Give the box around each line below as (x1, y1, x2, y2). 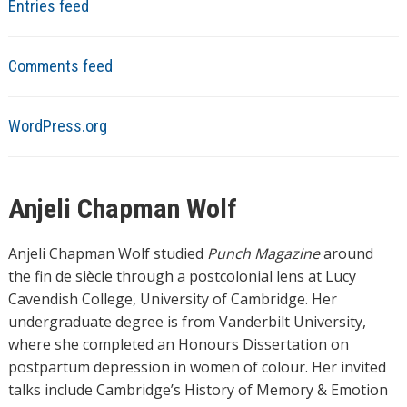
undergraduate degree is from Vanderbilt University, (7, 312, 366, 332)
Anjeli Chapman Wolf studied (7, 243, 207, 263)
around (319, 243, 373, 263)
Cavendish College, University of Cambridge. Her (7, 289, 337, 309)
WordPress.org (7, 116, 107, 135)
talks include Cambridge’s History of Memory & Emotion (7, 380, 388, 400)
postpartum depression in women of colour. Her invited (7, 357, 386, 377)
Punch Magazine (206, 243, 320, 263)
